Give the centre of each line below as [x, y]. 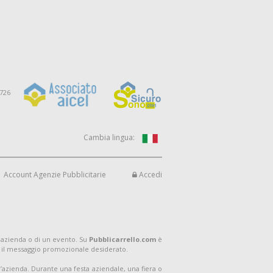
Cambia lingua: [109, 137]
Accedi [150, 175]
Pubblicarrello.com [122, 239]
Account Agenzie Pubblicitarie [55, 175]
